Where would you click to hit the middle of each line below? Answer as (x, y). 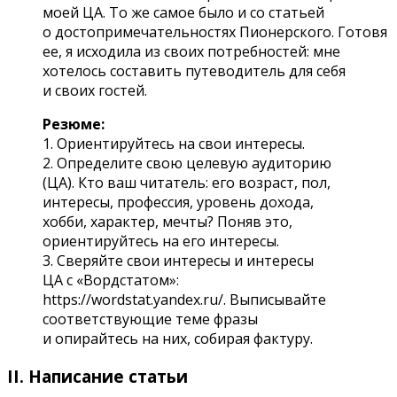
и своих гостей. (95, 91)
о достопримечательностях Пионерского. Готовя (215, 32)
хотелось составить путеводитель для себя (194, 71)
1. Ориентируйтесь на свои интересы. (174, 144)
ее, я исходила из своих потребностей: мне (191, 52)
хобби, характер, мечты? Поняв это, (167, 222)
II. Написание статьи (97, 376)
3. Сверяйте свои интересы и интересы (178, 261)
